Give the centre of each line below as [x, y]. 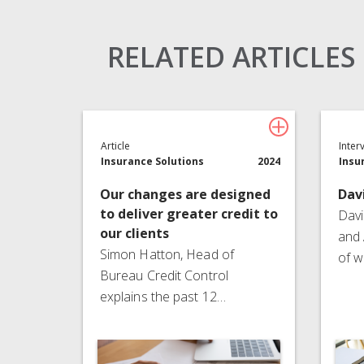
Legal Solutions [289, 17]
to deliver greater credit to [188, 213]
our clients [134, 233]
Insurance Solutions [153, 161]
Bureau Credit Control [164, 275]
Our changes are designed [185, 194]
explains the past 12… [162, 296]
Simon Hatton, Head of [167, 254]
